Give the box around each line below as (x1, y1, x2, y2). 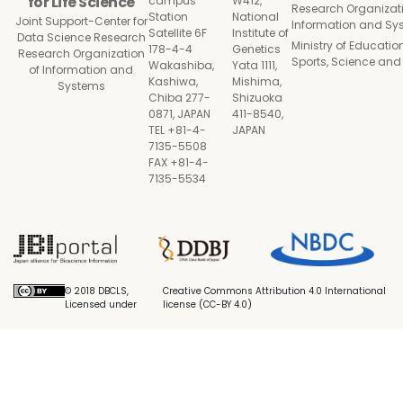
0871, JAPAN (148, 106, 210, 121)
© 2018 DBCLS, (65, 284, 130, 299)
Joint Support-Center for (14, 13, 148, 29)
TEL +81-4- (148, 122, 206, 138)
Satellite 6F (148, 25, 207, 40)
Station (148, 9, 188, 24)
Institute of (232, 25, 289, 40)
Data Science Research (16, 29, 146, 45)
